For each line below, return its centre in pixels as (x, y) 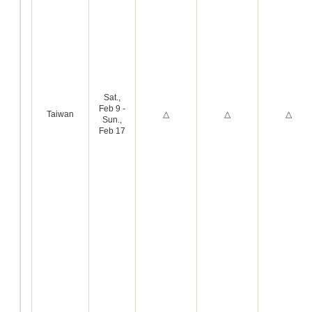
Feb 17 (112, 131)
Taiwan (60, 114)
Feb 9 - (112, 109)
